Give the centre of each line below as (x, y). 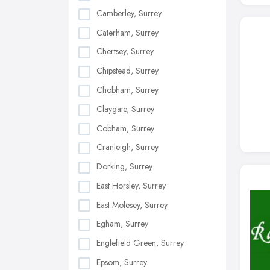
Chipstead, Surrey (127, 71)
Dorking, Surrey (124, 167)
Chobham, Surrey (127, 89)
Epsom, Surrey (122, 262)
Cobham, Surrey (125, 128)
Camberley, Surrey (129, 13)
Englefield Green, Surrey (140, 243)
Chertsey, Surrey (125, 52)
